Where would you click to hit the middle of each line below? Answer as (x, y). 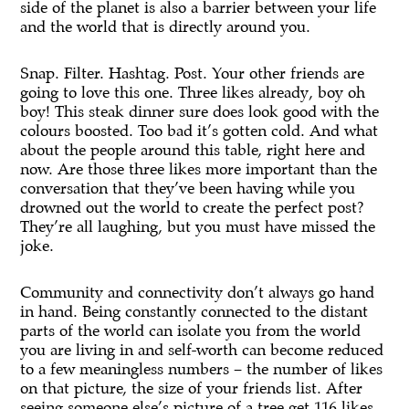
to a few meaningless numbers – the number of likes (202, 369)
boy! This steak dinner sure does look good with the (200, 111)
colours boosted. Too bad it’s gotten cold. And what (199, 131)
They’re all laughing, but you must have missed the (198, 226)
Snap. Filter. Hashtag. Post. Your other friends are (193, 73)
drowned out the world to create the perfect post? (192, 207)
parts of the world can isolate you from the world (191, 330)
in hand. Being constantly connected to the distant (194, 311)
